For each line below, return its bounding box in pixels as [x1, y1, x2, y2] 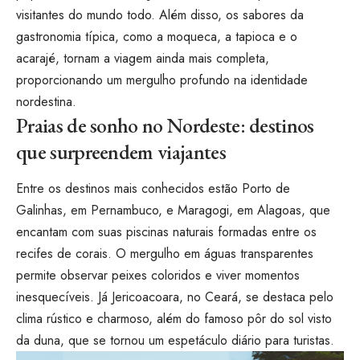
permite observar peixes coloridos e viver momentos [16, 266, 300, 285]
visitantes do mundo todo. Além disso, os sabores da [16, 6, 304, 25]
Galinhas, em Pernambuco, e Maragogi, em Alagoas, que [16, 201, 330, 220]
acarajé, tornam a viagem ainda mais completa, [16, 49, 269, 68]
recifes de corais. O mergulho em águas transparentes [16, 244, 313, 264]
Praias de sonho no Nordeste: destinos [16, 112, 314, 140]
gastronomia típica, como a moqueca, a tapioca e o [16, 27, 297, 47]
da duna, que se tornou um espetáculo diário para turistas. [16, 331, 334, 350]
